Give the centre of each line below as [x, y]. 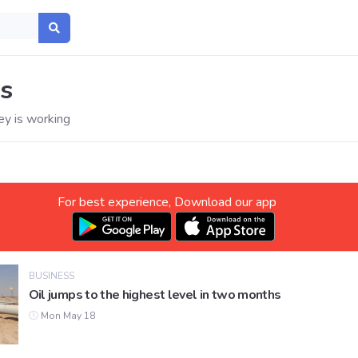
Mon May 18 [66, 316]
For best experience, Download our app [167, 202]
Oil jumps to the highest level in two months [155, 295]
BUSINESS [51, 276]
